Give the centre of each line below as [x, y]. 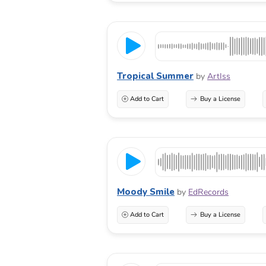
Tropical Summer [155, 76]
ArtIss [219, 77]
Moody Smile [146, 192]
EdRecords [208, 192]
